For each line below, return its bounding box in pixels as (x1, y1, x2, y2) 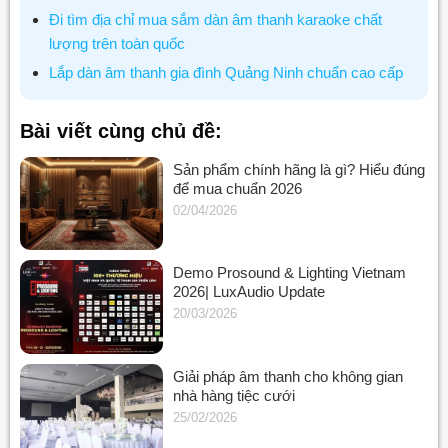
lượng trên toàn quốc (49, 34, 186, 52)
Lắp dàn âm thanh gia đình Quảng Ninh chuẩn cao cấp (49, 63, 404, 81)
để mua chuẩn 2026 (173, 179, 303, 197)
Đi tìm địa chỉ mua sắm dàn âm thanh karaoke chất (49, 10, 383, 28)
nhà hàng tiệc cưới (173, 386, 296, 404)
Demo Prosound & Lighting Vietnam (173, 264, 407, 282)
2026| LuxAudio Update (173, 283, 326, 301)
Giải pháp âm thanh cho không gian (173, 367, 404, 385)
